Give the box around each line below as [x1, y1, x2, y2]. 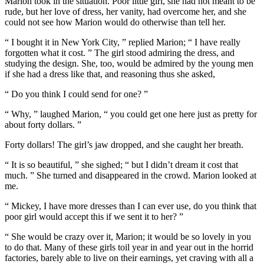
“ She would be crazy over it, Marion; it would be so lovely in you [5, 232, 251, 242]
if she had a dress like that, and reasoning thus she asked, [5, 69, 215, 80]
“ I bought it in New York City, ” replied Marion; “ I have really [5, 37, 240, 48]
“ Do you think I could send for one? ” [5, 89, 148, 100]
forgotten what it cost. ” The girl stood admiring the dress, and [5, 48, 235, 58]
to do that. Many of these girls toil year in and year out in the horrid [5, 242, 253, 253]
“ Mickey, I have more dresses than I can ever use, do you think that [5, 201, 256, 212]
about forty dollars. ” [5, 120, 81, 130]
